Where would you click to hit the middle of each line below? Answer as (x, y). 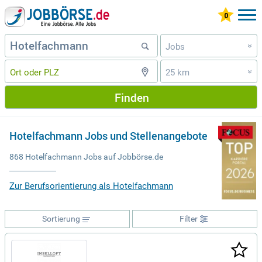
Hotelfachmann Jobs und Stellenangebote (108, 136)
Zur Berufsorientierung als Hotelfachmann (91, 186)
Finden (132, 97)
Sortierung (61, 219)
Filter (188, 219)
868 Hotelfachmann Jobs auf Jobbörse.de (86, 157)
